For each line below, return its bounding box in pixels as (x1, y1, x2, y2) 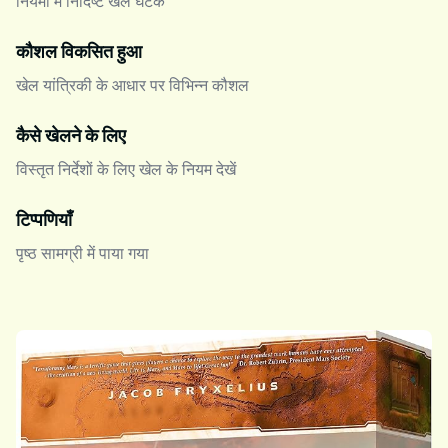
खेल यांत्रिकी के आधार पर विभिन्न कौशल (16, 75, 249, 97)
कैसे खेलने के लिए (16, 125, 126, 147)
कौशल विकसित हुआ (16, 41, 142, 63)
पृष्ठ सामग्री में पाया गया (16, 243, 149, 265)
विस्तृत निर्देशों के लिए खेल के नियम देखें (16, 159, 236, 181)
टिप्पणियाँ (16, 209, 72, 231)
